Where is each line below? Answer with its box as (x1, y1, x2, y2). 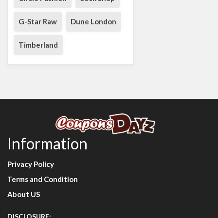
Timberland (18, 40, 58, 50)
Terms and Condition (7, 175, 78, 184)
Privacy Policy (7, 160, 54, 169)
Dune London (71, 17, 116, 26)
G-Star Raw (18, 17, 57, 26)
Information (7, 134, 88, 153)
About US (7, 190, 40, 199)
